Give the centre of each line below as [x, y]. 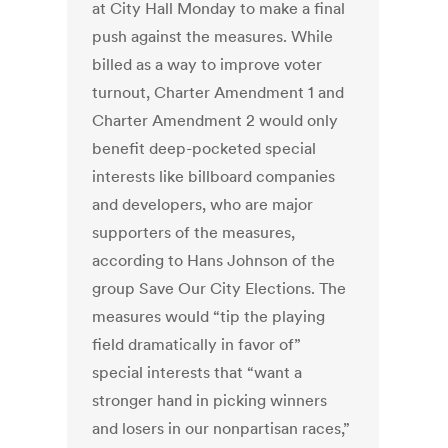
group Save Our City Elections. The [219, 288]
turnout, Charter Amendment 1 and [218, 92]
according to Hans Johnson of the [214, 260]
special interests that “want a [197, 372]
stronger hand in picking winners [210, 400]
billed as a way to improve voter [207, 64]
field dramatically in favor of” [197, 344]
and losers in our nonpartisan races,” [221, 428]
